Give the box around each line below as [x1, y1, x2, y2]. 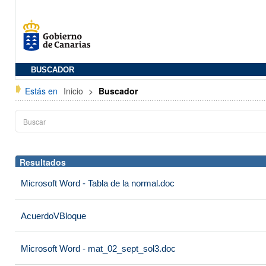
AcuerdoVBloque [21, 211, 86, 221]
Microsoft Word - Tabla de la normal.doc [21, 178, 175, 188]
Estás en [25, 85, 58, 97]
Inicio [64, 85, 85, 97]
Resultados [20, 156, 66, 168]
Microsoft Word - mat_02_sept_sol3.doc [21, 243, 176, 254]
